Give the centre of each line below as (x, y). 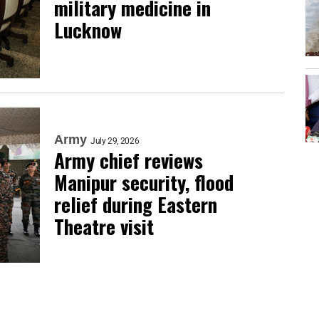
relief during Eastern (136, 204)
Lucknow (88, 30)
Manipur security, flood (144, 182)
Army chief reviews (129, 160)
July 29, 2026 (115, 141)
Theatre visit (104, 226)
